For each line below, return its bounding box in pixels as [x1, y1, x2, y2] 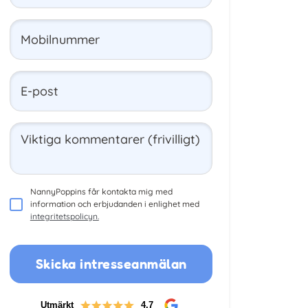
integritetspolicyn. [30, 211, 99, 221]
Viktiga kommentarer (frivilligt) [20, 131, 200, 147]
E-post [20, 82, 58, 99]
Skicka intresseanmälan [35, 256, 187, 272]
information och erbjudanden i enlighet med [30, 199, 199, 209]
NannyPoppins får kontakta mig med [30, 186, 173, 197]
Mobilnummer [20, 31, 100, 47]
